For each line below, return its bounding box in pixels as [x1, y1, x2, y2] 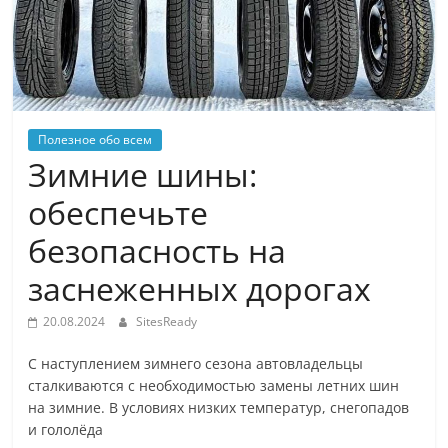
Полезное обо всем [38, 130, 153, 148]
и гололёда [28, 419, 104, 439]
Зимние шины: [28, 152, 258, 196]
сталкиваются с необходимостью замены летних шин [28, 375, 400, 395]
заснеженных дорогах [28, 266, 372, 310]
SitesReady [136, 312, 198, 330]
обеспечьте [28, 190, 209, 234]
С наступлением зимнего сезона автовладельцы [28, 353, 364, 373]
